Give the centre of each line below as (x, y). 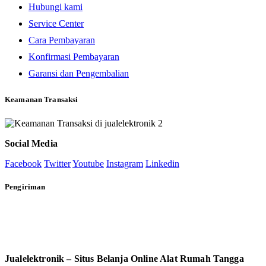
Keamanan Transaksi (42, 100)
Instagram (125, 163)
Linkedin (162, 163)
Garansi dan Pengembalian (79, 74)
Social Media (31, 143)
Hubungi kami (56, 7)
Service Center (56, 24)
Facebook (23, 163)
